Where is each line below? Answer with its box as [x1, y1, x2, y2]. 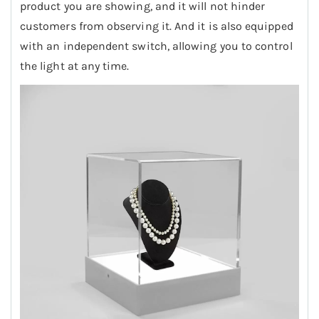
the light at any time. [20, 59, 130, 73]
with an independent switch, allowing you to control [20, 39, 293, 53]
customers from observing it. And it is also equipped [20, 19, 293, 33]
